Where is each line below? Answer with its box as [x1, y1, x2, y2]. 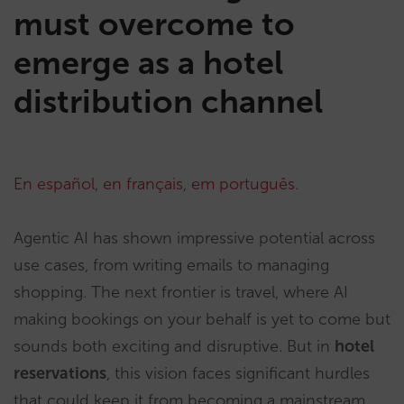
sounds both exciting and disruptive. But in [14, 336, 335, 356]
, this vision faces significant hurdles [106, 363, 370, 383]
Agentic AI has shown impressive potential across [14, 228, 375, 248]
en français [103, 174, 183, 194]
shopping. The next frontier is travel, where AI [14, 282, 348, 302]
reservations [14, 363, 106, 383]
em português [191, 174, 295, 194]
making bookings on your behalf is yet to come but [14, 309, 390, 329]
